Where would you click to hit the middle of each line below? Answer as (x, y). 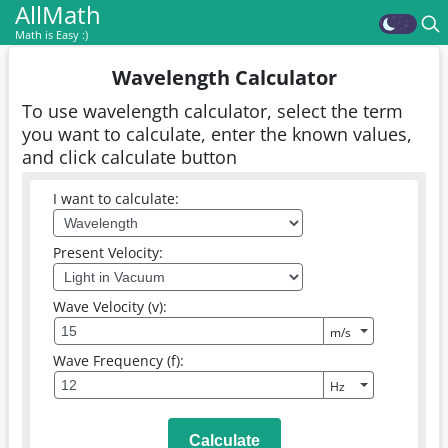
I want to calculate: (116, 198)
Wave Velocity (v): (110, 306)
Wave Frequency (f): (118, 360)
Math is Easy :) (51, 34)
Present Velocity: (108, 252)
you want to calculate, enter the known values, (217, 133)
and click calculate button (129, 156)
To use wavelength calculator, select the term (212, 110)
